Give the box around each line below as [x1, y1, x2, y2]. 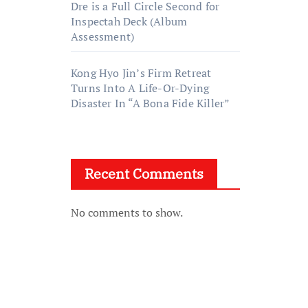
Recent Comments [85, 164, 203, 183]
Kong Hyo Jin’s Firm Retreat [71, 65, 212, 80]
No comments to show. [71, 205, 183, 220]
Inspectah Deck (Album [71, 14, 188, 29]
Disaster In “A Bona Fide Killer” [71, 96, 230, 111]
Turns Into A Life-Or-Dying [71, 80, 210, 96]
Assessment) [71, 29, 135, 44]
